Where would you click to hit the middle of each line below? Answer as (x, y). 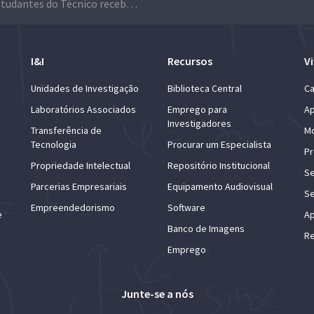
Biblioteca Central (205, 88)
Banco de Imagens (206, 228)
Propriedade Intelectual (81, 165)
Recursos (190, 61)
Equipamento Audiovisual (220, 186)
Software (186, 207)
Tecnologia (54, 144)
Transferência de (66, 130)
